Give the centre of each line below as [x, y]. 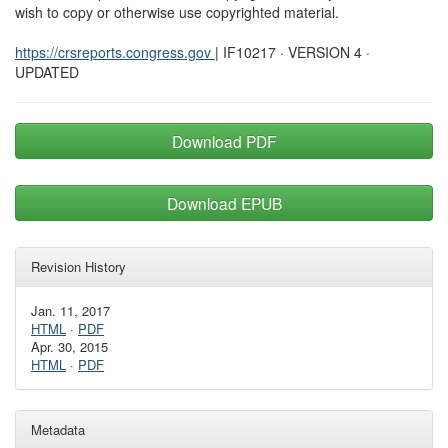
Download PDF [224, 141]
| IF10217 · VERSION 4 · [292, 52]
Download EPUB [224, 203]
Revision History [78, 266]
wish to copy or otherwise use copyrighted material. [177, 12]
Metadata [58, 429]
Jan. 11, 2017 [70, 310]
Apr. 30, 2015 [69, 346]
